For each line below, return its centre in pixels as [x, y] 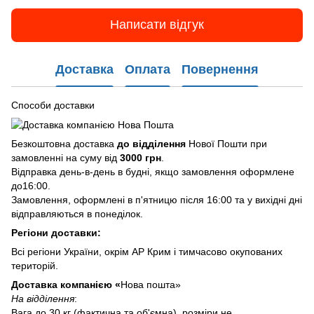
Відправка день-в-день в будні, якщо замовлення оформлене [153, 172]
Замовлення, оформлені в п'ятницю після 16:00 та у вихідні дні [157, 200]
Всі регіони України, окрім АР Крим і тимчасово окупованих [147, 252]
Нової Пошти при [226, 144]
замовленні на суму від [66, 158]
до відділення [151, 144]
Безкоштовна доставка [64, 144]
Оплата [148, 70]
